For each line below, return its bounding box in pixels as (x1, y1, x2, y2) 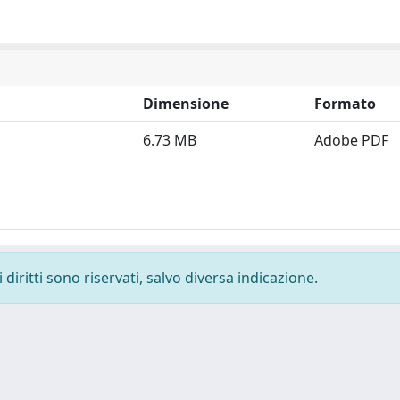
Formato (314, 94, 376, 113)
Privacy (13, 376, 65, 396)
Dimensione (143, 94, 229, 113)
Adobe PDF (314, 130, 388, 150)
